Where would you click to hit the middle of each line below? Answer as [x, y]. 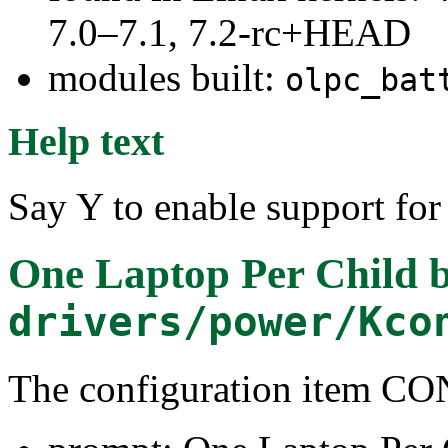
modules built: [166, 77]
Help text [86, 142]
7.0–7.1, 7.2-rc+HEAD [229, 32]
